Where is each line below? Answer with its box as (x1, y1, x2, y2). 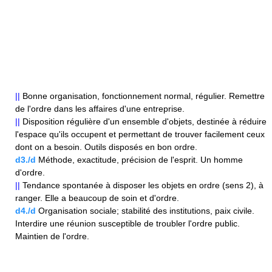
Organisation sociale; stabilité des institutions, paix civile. (36, 206, 254, 216)
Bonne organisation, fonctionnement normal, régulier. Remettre (20, 91, 265, 101)
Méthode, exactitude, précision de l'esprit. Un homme (36, 155, 243, 165)
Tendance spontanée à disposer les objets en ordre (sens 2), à (20, 180, 263, 191)
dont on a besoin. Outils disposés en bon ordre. (15, 142, 197, 152)
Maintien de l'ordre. (15, 231, 89, 242)
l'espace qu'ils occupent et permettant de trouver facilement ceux (15, 129, 265, 140)
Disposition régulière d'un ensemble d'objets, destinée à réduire (20, 117, 267, 127)
